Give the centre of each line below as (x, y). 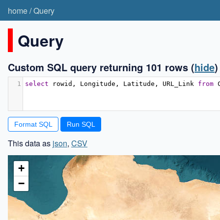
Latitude (137, 83)
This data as (30, 143)
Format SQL (33, 124)
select (37, 83)
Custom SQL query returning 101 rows (99, 67)
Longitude (96, 83)
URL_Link (178, 83)
